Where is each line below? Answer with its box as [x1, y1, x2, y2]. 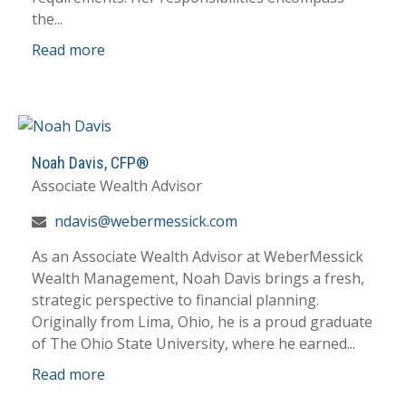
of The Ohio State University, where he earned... [32, 333, 355, 354]
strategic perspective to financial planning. [32, 290, 319, 311]
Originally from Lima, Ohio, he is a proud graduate [32, 312, 372, 333]
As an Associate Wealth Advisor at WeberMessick [32, 246, 363, 267]
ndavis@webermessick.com [54, 211, 237, 232]
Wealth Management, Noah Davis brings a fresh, [32, 268, 364, 289]
